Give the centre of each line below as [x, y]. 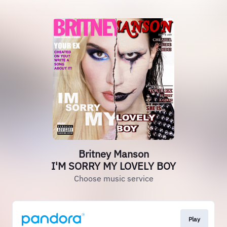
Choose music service [113, 178]
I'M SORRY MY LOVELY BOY [113, 166]
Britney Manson [113, 154]
